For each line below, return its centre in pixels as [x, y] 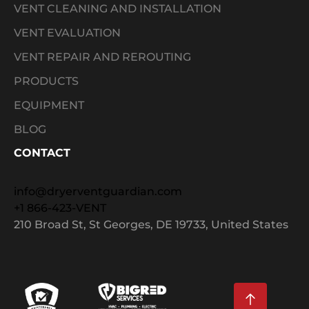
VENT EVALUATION [67, 32]
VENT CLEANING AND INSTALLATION [118, 8]
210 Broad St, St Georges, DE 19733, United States [151, 224]
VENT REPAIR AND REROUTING [102, 57]
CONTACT [42, 152]
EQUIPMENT [49, 105]
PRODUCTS [46, 81]
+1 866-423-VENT [60, 208]
